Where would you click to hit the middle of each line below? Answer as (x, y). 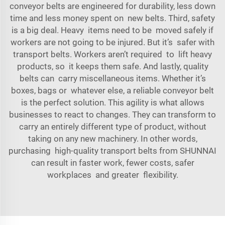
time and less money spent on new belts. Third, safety (113, 18)
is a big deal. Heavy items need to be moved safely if (113, 30)
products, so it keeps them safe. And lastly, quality (113, 66)
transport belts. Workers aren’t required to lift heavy (113, 54)
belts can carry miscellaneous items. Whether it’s (113, 78)
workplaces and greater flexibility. (113, 175)
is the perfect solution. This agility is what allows (113, 102)
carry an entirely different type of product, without (113, 127)
